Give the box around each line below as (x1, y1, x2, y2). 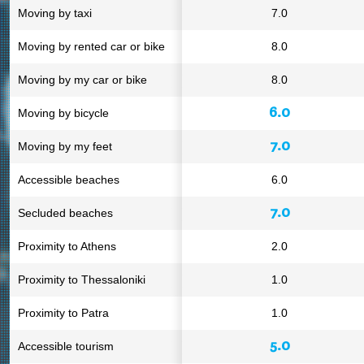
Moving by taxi (18, 6, 92, 19)
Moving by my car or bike (18, 73, 147, 86)
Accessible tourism (18, 340, 114, 353)
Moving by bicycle (18, 106, 109, 119)
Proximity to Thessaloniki (18, 273, 145, 286)
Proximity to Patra (18, 306, 109, 319)
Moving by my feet (18, 140, 112, 153)
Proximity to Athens (18, 240, 116, 253)
